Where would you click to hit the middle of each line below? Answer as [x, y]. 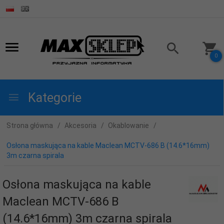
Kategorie [53, 97]
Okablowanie [128, 125]
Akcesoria [80, 125]
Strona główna [30, 125]
